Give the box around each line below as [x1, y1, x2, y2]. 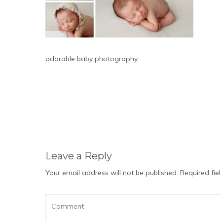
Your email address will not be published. [45, 168, 178, 177]
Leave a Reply [45, 150, 112, 162]
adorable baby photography [45, 54, 138, 63]
